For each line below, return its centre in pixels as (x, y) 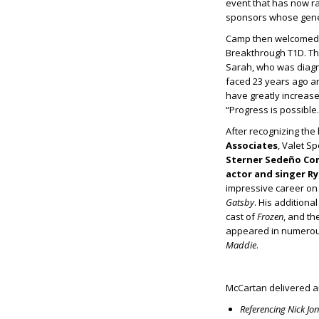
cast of (241, 217)
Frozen (270, 217)
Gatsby (240, 203)
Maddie (241, 245)
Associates (252, 146)
